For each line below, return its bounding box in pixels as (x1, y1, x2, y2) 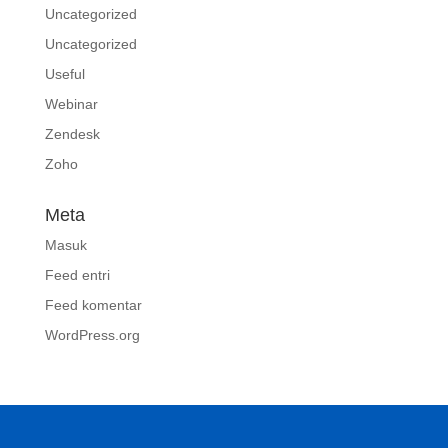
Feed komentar (44, 297, 142, 314)
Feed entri (44, 267, 110, 284)
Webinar (44, 96, 98, 113)
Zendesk (44, 126, 100, 143)
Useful (44, 66, 85, 83)
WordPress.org (44, 327, 140, 344)
